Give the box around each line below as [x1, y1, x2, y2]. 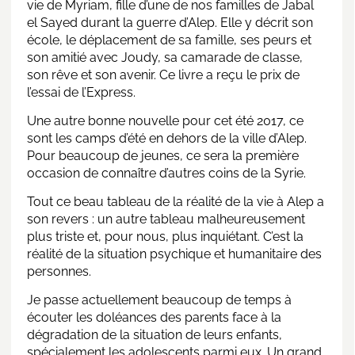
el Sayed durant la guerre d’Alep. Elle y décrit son [27, 14, 313, 30]
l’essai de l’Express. [27, 84, 136, 100]
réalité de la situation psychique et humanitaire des [27, 246, 322, 261]
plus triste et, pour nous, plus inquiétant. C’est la [27, 228, 303, 244]
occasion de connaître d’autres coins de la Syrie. [27, 165, 306, 181]
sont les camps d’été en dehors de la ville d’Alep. [27, 130, 307, 146]
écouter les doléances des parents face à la [27, 309, 281, 325]
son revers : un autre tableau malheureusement [27, 211, 305, 227]
